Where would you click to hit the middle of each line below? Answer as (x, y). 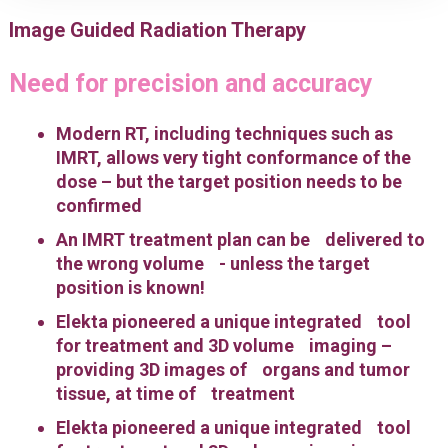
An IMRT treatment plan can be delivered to (240, 239)
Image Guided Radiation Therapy (157, 29)
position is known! (130, 287)
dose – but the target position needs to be (228, 181)
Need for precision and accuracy (190, 83)
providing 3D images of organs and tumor (232, 369)
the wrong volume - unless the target (212, 263)
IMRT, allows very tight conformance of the (233, 157)
